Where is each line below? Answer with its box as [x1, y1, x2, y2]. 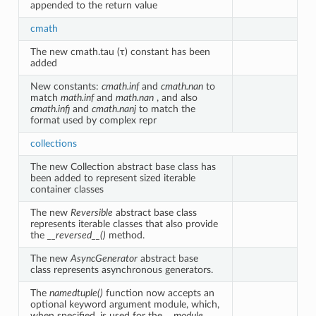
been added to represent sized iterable [30, 172, 195, 183]
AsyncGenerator [70, 253, 138, 264]
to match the [135, 103, 195, 114]
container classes [30, 183, 104, 195]
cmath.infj [30, 103, 70, 114]
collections [30, 138, 77, 149]
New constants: [30, 80, 102, 92]
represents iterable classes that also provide [30, 218, 218, 229]
